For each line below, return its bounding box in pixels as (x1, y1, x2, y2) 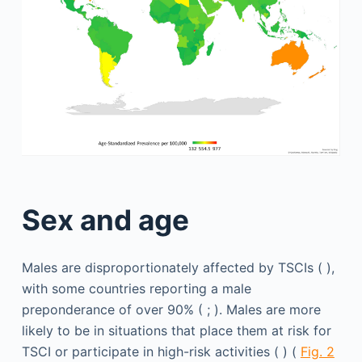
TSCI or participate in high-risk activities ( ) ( (21, 343, 301, 360)
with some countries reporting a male (21, 280, 251, 297)
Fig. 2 (300, 343, 335, 360)
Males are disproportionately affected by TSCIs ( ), (21, 259, 335, 276)
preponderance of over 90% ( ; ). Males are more (21, 301, 321, 318)
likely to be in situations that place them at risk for (21, 322, 331, 339)
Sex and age (21, 202, 189, 237)
